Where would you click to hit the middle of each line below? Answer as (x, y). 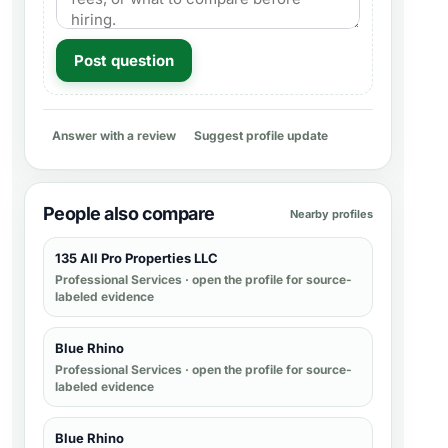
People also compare (129, 213)
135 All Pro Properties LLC (136, 258)
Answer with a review (114, 135)
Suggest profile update (261, 135)
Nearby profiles (331, 213)
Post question (124, 60)
